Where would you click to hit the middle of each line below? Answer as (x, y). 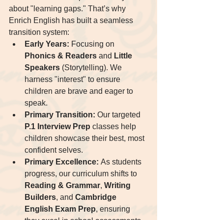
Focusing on (93, 44)
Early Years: (47, 44)
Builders (40, 197)
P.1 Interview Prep (57, 127)
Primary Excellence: (62, 162)
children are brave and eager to (80, 91)
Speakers (42, 68)
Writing (118, 186)
